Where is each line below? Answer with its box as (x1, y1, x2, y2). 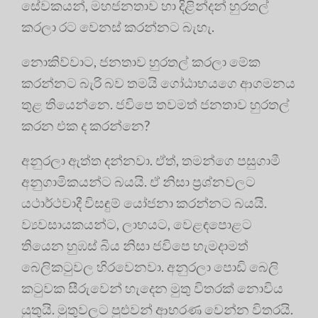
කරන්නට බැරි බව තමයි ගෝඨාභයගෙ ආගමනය (21, 75, 295, 92)
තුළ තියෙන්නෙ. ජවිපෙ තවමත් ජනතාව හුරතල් (21, 96, 290, 113)
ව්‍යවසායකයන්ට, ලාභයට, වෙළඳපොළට (21, 216, 252, 233)
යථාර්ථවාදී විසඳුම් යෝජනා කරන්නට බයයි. (21, 194, 267, 212)
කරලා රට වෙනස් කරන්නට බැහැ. (21, 18, 214, 35)
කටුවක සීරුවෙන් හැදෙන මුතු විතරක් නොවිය (21, 280, 283, 297)
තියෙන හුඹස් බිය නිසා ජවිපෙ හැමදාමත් (21, 237, 248, 254)
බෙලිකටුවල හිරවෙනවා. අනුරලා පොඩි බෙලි (21, 258, 279, 275)
